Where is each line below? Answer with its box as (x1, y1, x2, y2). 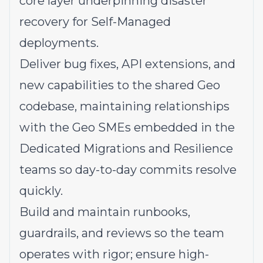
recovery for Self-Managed (19, 15, 171, 29)
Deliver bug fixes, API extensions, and (19, 57, 235, 71)
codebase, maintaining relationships (19, 99, 230, 113)
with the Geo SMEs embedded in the (19, 120, 235, 134)
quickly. (19, 184, 63, 198)
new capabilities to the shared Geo (19, 78, 220, 92)
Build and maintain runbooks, (19, 205, 190, 219)
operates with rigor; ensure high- (19, 247, 209, 261)
